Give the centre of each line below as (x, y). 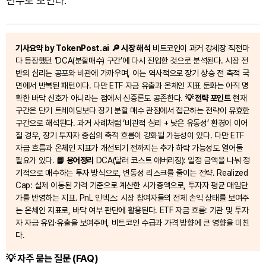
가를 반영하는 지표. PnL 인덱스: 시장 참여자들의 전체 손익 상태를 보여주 (132, 198)
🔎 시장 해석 (131, 48)
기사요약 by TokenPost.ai (62, 48)
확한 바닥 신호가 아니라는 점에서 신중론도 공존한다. (100, 98)
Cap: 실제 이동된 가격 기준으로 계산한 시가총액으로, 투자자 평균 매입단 (132, 186)
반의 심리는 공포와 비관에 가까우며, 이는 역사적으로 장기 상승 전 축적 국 (132, 73)
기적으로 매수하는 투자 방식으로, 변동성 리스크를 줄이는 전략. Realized (132, 173)
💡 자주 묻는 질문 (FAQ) (52, 259)
